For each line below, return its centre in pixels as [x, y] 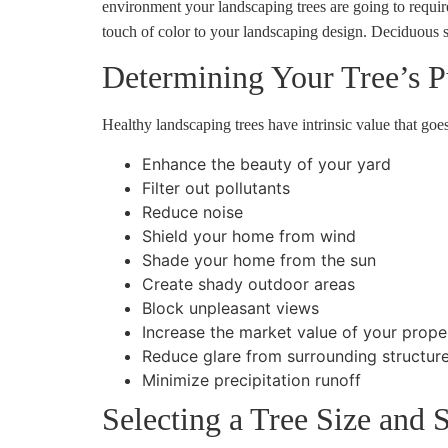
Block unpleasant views [230, 307]
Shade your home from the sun [259, 259]
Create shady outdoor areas [248, 283]
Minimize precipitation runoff [251, 379]
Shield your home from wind [249, 235]
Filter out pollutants [216, 187]
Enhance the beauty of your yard [266, 163]
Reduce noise [192, 211]
